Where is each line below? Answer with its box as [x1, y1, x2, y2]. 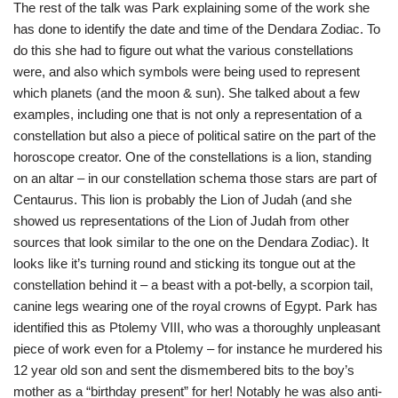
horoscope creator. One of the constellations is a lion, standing [13, 149, 371, 164]
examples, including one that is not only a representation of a [13, 107, 362, 122]
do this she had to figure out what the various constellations [13, 43, 354, 58]
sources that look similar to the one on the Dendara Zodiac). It [13, 235, 369, 250]
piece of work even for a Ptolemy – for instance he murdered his [13, 341, 383, 356]
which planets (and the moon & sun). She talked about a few [13, 85, 360, 100]
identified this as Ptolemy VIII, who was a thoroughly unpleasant [13, 320, 380, 335]
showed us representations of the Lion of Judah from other [13, 213, 349, 228]
